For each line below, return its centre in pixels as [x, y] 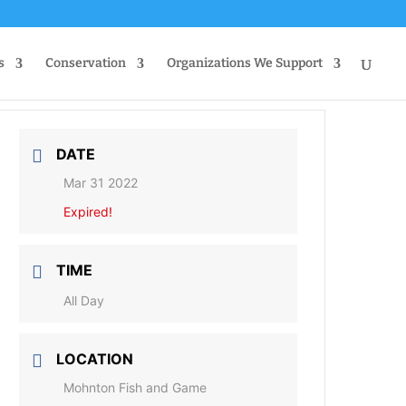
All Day [84, 300]
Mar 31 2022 [101, 183]
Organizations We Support [245, 63]
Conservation [86, 63]
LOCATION [95, 359]
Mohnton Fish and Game [135, 387]
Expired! [88, 212]
